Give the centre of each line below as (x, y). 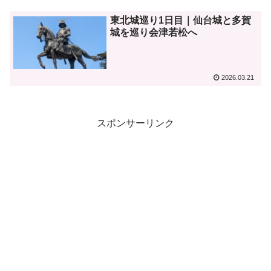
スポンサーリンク (135, 123)
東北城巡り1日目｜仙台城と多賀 (181, 21)
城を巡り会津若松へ (154, 33)
